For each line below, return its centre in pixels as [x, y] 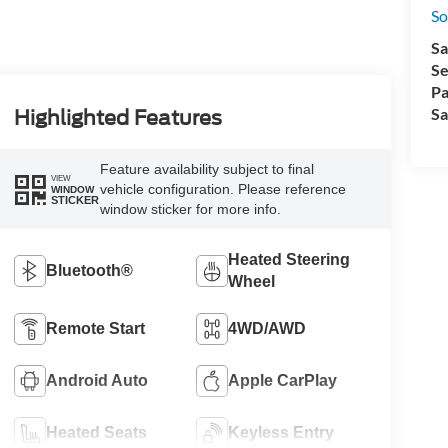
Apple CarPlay [283, 380]
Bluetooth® [89, 270]
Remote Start [95, 328]
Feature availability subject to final [206, 169]
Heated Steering [289, 259]
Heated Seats [96, 432]
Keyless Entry [281, 432]
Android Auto [96, 380]
